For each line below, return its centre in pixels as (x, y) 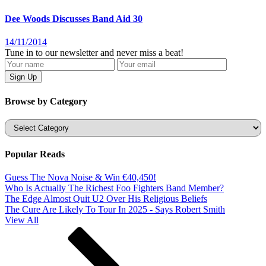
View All (22, 220)
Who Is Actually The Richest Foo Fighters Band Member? (114, 188)
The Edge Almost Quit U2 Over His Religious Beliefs (106, 199)
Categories (24, 123)
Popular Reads (35, 154)
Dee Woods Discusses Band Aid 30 (74, 19)
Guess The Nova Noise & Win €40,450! (80, 178)
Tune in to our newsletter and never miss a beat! (94, 53)
